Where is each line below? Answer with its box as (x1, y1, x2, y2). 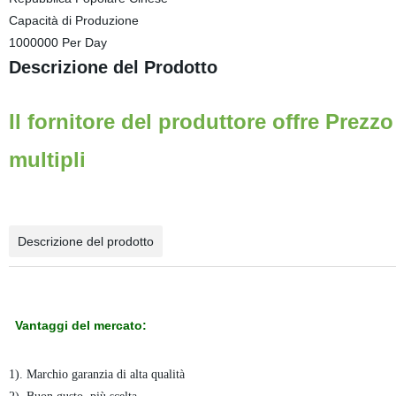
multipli (8, 148, 86, 171)
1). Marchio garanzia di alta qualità (8, 368, 192, 381)
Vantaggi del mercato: (14, 318, 147, 332)
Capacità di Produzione (8, 13, 139, 27)
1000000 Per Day (8, 35, 107, 49)
